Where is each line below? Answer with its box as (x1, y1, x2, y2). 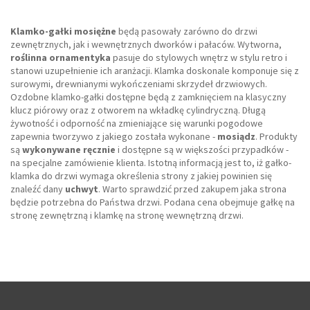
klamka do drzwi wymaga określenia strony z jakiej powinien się (10, 170, 272, 182)
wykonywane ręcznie (22, 143, 116, 156)
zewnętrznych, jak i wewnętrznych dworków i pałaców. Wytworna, (10, 38, 282, 51)
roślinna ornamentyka (10, 51, 111, 64)
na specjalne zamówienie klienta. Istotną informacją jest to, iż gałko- (10, 156, 291, 169)
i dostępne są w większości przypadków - (116, 143, 289, 156)
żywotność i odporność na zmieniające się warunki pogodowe (10, 117, 263, 129)
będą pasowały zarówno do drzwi (116, 25, 257, 37)
